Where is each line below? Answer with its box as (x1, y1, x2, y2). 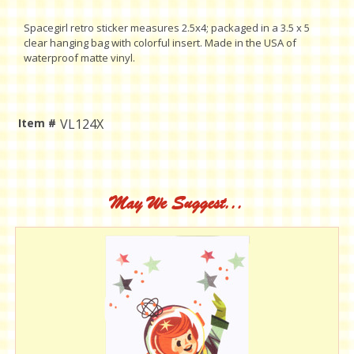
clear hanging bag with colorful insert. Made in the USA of (23, 36, 296, 51)
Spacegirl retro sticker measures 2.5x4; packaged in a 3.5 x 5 (23, 21, 310, 36)
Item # (17, 115, 56, 131)
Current (17, 153, 62, 169)
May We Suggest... (110, 191, 244, 216)
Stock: (17, 170, 54, 186)
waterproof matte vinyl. (23, 51, 135, 66)
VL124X (59, 115, 104, 134)
